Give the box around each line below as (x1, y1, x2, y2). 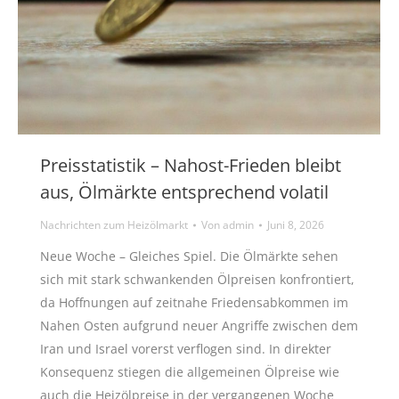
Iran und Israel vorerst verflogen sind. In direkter (40, 340, 331, 357)
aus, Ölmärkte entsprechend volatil (40, 180, 329, 204)
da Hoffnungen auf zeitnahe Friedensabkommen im (40, 294, 348, 311)
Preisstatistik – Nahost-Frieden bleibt (40, 153, 341, 177)
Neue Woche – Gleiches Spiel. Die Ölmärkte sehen (40, 248, 338, 265)
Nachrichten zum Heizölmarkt (40, 217, 188, 232)
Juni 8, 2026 (267, 217, 324, 232)
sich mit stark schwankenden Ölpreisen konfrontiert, (40, 271, 354, 288)
